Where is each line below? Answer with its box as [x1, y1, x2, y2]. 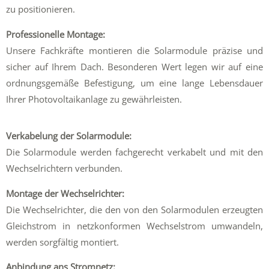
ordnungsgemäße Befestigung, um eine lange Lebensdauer [6, 76, 263, 89]
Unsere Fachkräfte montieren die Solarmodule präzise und [6, 44, 263, 56]
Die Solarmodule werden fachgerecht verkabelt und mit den [6, 146, 263, 159]
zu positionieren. [6, 3, 75, 16]
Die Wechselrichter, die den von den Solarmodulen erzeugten [6, 203, 263, 216]
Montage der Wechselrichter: [6, 187, 124, 199]
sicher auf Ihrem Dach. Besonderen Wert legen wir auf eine [6, 60, 263, 73]
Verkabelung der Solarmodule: [6, 130, 131, 142]
